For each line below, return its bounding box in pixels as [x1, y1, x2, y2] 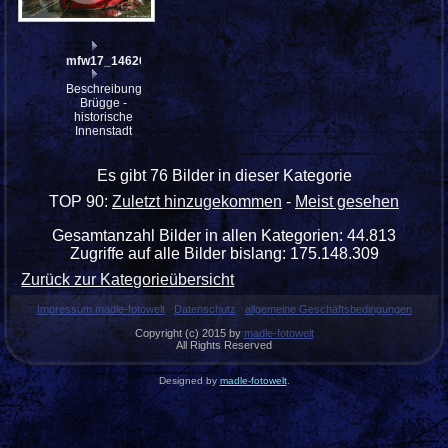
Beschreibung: [66, 81, 146, 96]
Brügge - [79, 95, 127, 110]
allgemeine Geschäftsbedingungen [244, 302, 412, 315]
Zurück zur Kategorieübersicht [21, 270, 235, 288]
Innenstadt [74, 123, 132, 138]
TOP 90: [49, 192, 112, 210]
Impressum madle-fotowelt [36, 302, 165, 315]
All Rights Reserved [176, 338, 272, 351]
